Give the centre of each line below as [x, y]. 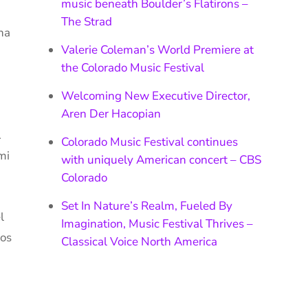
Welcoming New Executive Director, [156, 96]
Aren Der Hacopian [111, 113]
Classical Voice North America [140, 241]
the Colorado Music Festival [133, 67]
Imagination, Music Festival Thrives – [157, 223]
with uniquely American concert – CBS [162, 159]
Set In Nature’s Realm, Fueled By [147, 206]
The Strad [87, 21]
